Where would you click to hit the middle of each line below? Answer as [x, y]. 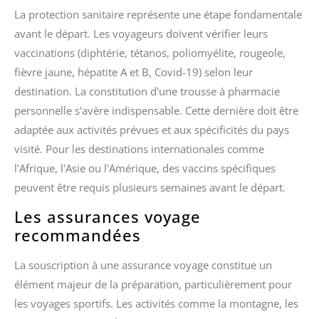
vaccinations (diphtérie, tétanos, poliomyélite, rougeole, [150, 52]
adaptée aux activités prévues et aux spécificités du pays [152, 129]
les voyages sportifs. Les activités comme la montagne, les [156, 304]
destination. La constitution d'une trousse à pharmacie [147, 91]
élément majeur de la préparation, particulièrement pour [153, 284]
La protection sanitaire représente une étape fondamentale [158, 14]
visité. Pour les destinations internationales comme [139, 148]
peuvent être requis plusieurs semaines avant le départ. [150, 187]
